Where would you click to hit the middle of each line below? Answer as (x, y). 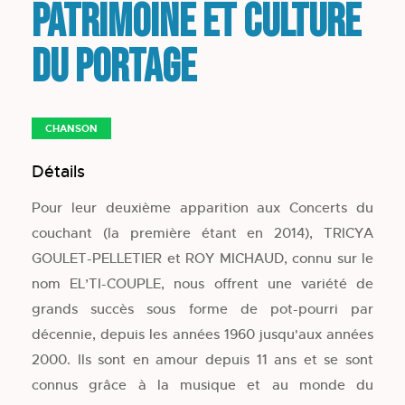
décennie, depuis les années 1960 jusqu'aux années (202, 334)
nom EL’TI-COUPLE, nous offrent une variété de (202, 284)
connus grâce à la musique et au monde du (202, 385)
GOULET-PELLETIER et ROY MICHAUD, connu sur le (202, 259)
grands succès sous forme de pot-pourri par (202, 309)
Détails (58, 172)
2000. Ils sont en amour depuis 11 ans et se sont (202, 360)
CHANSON (71, 129)
